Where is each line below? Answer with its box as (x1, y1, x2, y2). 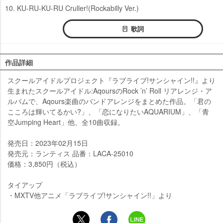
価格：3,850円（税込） (7, 159, 81, 169)
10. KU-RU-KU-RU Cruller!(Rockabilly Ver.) (5, 3, 139, 13)
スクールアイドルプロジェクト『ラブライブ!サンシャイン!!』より (7, 75, 216, 86)
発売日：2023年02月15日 (7, 138, 88, 148)
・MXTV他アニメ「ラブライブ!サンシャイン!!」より (7, 190, 172, 201)
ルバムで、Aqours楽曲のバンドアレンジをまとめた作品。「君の (7, 96, 211, 107)
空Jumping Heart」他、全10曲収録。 (7, 117, 124, 127)
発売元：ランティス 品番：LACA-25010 (7, 148, 133, 159)
